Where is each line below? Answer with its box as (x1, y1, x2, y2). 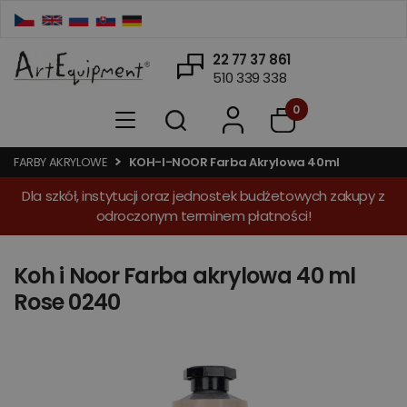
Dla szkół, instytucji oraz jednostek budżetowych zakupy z (22, 186, 385, 205)
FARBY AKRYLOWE (14, 154, 108, 171)
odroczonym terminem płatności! (95, 206, 312, 225)
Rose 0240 (14, 287, 121, 317)
